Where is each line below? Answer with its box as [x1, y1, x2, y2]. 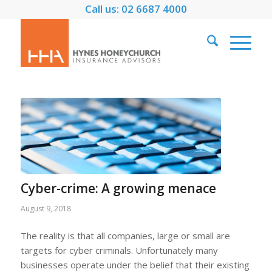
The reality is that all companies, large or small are [20, 229, 230, 242]
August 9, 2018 [20, 203, 71, 214]
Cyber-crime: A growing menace [20, 179, 216, 197]
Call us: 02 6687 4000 [84, 2, 187, 16]
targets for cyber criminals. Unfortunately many [20, 244, 218, 257]
